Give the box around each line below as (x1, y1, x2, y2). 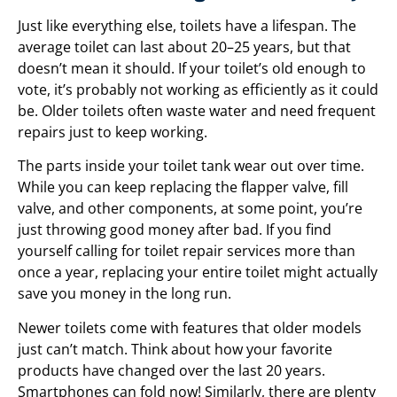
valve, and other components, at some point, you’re (18, 198, 362, 219)
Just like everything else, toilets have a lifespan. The (18, 16, 356, 36)
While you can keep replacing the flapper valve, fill (18, 177, 348, 198)
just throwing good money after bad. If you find (18, 220, 331, 240)
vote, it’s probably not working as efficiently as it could (18, 80, 378, 100)
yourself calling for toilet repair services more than (18, 241, 355, 261)
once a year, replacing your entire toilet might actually (18, 262, 378, 283)
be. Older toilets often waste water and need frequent (18, 101, 376, 121)
